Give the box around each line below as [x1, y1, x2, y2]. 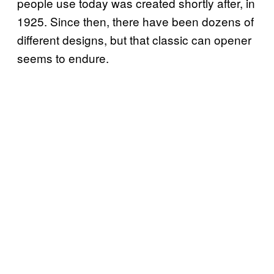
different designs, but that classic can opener [17, 31, 251, 48]
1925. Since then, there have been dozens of [17, 12, 254, 29]
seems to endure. [17, 49, 109, 66]
